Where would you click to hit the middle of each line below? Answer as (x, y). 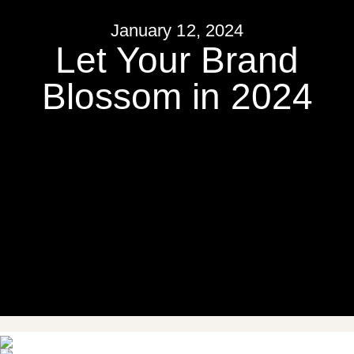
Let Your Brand (177, 60)
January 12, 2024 (177, 30)
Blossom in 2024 (177, 96)
